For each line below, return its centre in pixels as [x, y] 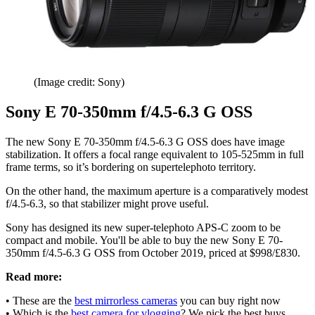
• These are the [40, 300]
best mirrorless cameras [126, 300]
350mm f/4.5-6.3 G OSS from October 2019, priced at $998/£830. [153, 252]
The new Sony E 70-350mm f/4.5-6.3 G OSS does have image [145, 141]
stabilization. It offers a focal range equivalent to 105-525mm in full [155, 154]
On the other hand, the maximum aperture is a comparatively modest [157, 191]
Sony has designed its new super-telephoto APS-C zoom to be [143, 227]
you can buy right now [229, 300]
